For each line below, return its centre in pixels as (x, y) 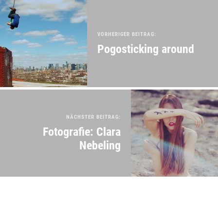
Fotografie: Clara (82, 132)
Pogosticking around (146, 49)
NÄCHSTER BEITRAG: (93, 117)
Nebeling (100, 145)
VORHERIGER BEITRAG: (127, 34)
